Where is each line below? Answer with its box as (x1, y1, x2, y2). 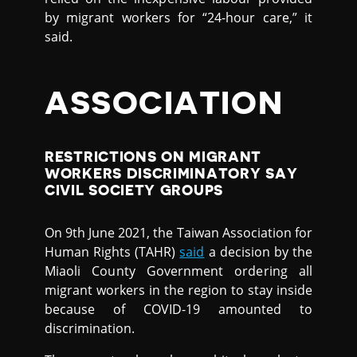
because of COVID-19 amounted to (45, 300, 312, 318)
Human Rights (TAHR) (45, 242, 180, 261)
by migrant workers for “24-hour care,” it (45, 8, 312, 26)
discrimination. (45, 319, 135, 337)
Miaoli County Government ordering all (45, 261, 312, 280)
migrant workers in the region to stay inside (45, 280, 312, 299)
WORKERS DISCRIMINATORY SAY (45, 166, 298, 181)
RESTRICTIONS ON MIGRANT (45, 149, 262, 164)
